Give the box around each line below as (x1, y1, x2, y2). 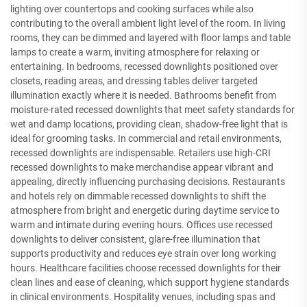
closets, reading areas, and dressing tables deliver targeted (10, 75, 258, 86)
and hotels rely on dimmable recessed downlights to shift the (10, 190, 266, 201)
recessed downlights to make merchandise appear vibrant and (10, 161, 273, 173)
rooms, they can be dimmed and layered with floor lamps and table (10, 32, 291, 43)
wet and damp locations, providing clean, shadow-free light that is (10, 118, 288, 130)
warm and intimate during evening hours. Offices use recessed (10, 219, 273, 230)
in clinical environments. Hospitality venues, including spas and (10, 291, 275, 302)
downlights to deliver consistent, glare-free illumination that (10, 233, 260, 245)
